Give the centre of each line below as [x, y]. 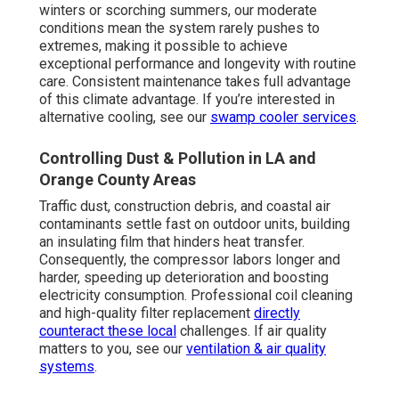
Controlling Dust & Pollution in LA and [178, 158]
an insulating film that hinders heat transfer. [172, 241]
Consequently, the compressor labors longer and [190, 259]
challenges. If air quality [252, 330]
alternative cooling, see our [125, 117]
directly [277, 313]
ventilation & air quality [256, 348]
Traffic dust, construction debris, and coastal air [185, 206]
